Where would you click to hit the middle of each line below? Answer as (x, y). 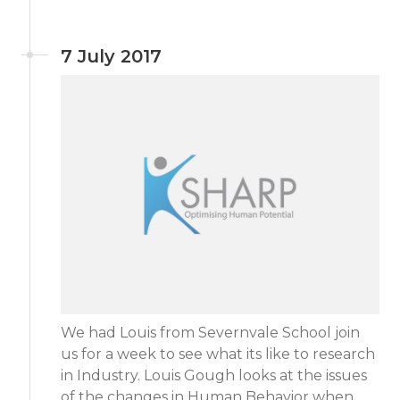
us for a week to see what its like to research (218, 354)
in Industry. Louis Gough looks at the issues (214, 375)
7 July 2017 (111, 56)
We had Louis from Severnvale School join (210, 332)
